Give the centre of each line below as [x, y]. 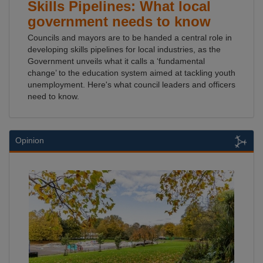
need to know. [53, 96]
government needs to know [119, 21]
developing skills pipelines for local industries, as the [124, 49]
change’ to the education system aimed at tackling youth [131, 73]
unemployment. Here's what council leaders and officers [131, 85]
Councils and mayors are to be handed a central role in [130, 38]
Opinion [30, 140]
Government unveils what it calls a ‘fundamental [116, 61]
